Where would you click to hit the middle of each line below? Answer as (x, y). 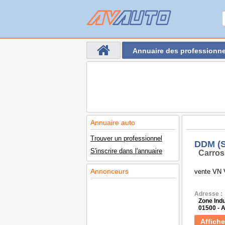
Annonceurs (109, 171)
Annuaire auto (113, 123)
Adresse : (208, 194)
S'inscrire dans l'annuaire (126, 151)
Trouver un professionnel (126, 138)
